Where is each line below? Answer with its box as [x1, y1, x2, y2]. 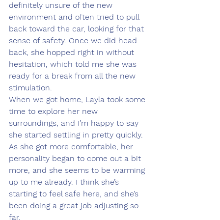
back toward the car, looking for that [9, 24, 146, 34]
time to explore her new [9, 107, 100, 116]
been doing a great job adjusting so [9, 201, 141, 211]
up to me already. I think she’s [9, 177, 121, 187]
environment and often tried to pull [9, 12, 141, 22]
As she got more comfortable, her [9, 142, 136, 152]
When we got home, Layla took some [9, 95, 148, 105]
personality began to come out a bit [9, 154, 143, 164]
